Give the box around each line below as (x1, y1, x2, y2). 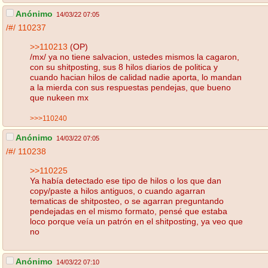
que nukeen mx (30, 92, 89, 102)
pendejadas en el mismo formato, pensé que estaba (30, 206, 227, 216)
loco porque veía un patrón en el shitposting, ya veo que (30, 216, 243, 226)
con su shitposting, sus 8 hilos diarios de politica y (30, 62, 218, 72)
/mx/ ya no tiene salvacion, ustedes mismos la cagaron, (30, 51, 239, 62)
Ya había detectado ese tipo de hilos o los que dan (30, 175, 221, 185)
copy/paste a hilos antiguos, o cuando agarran (30, 185, 205, 196)
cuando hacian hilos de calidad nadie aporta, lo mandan (30, 72, 242, 82)
